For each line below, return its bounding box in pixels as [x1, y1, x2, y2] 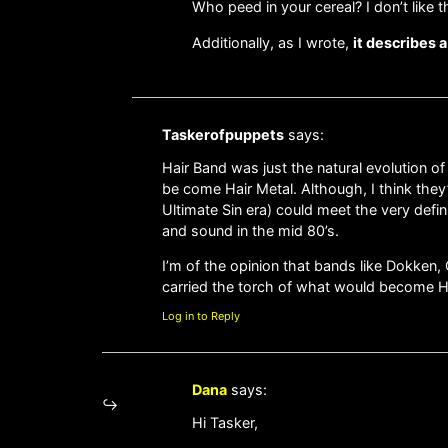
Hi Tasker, [192, 413, 258, 431]
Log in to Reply [162, 309, 240, 324]
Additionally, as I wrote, [192, 33, 353, 51]
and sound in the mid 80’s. [162, 221, 339, 239]
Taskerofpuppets [162, 126, 284, 144]
